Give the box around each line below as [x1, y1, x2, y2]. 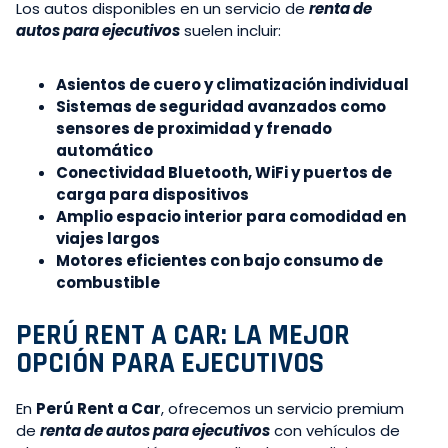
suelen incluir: [180, 19, 281, 41]
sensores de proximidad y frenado [56, 117, 332, 139]
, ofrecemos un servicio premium [161, 397, 404, 419]
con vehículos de [270, 419, 400, 441]
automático [56, 139, 153, 161]
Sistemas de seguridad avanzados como [56, 95, 386, 117]
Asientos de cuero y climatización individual [56, 73, 409, 95]
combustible [56, 271, 160, 293]
